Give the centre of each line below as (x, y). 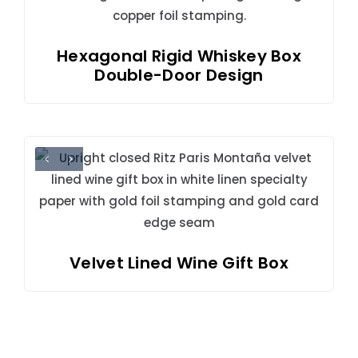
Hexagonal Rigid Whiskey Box (179, 56)
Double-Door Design (179, 75)
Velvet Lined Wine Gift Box (179, 263)
